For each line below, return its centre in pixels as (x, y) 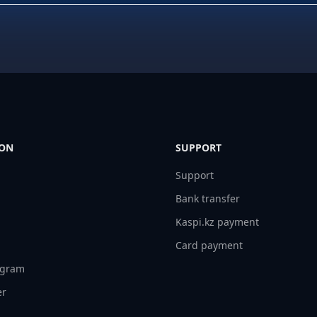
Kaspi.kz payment (217, 222)
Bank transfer (208, 198)
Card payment (209, 245)
